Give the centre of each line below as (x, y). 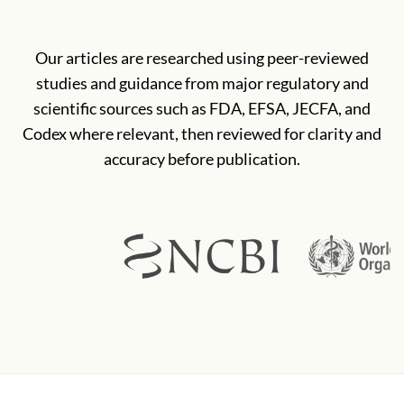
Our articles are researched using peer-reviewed (202, 59)
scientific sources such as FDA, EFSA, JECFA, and (202, 109)
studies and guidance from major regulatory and (202, 84)
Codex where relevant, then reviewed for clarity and (202, 134)
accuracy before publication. (202, 160)
